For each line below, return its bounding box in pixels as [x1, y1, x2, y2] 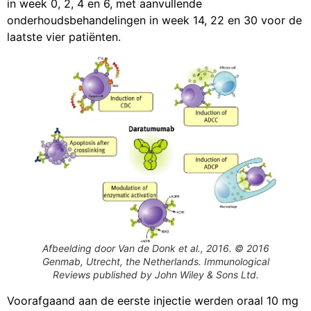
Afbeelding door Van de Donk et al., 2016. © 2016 [42, 242, 269, 255]
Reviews [52, 269, 90, 281]
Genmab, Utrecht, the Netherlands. [42, 255, 204, 268]
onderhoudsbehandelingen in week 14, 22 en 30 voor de [7, 13, 302, 28]
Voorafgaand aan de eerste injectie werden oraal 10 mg [7, 294, 299, 308]
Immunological [203, 255, 269, 268]
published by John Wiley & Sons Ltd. [90, 269, 259, 281]
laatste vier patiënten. [7, 30, 121, 44]
